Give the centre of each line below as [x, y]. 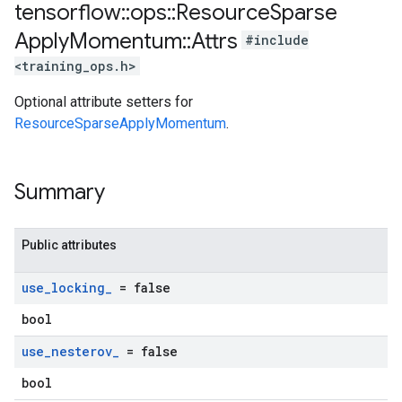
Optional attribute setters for [104, 102]
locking [78, 288]
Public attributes [69, 245]
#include [277, 40]
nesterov [82, 351]
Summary [60, 192]
